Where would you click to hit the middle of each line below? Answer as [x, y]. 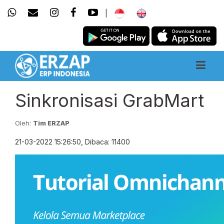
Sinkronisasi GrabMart [109, 100]
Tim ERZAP [51, 123]
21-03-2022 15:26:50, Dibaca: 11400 [72, 142]
